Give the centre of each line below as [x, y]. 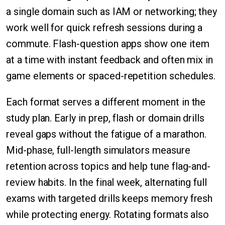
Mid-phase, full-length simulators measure [98, 150]
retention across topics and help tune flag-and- [108, 166]
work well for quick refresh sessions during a [104, 28]
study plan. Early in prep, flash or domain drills [105, 118]
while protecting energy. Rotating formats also [108, 214]
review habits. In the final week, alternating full [107, 182]
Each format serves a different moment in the [106, 102]
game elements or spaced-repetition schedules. [111, 76]
